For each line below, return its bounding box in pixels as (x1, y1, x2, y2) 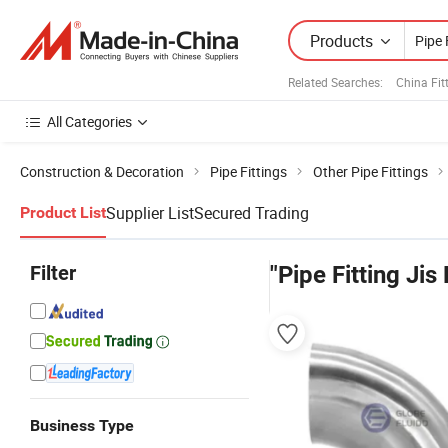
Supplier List (106, 202, 194, 224)
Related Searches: (288, 73, 383, 90)
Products (310, 29, 373, 52)
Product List (20, 203, 106, 222)
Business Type (30, 416, 134, 435)
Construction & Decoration (20, 162, 184, 181)
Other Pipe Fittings (313, 162, 428, 181)
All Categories (47, 112, 132, 131)
